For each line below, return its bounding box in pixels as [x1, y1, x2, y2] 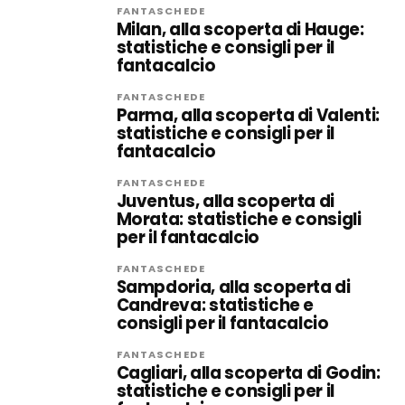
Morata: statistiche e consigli [116, 208, 362, 231]
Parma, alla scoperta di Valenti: [116, 104, 380, 127]
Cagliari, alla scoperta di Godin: [116, 362, 381, 384]
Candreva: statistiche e [116, 294, 315, 316]
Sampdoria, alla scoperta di [116, 276, 351, 298]
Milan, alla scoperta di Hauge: [116, 18, 364, 41]
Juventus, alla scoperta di [116, 190, 334, 212]
